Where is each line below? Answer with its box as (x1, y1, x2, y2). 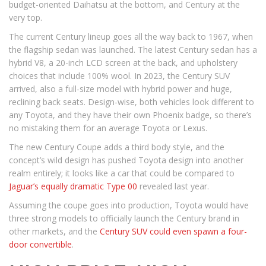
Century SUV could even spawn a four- (100, 226, 247, 237)
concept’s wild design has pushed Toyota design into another (9, 154, 243, 166)
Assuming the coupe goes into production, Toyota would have (9, 199, 249, 211)
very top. (9, 12, 42, 23)
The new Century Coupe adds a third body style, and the (9, 141, 224, 153)
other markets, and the (9, 226, 100, 237)
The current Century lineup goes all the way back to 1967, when (9, 31, 253, 42)
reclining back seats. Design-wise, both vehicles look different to (9, 96, 254, 107)
